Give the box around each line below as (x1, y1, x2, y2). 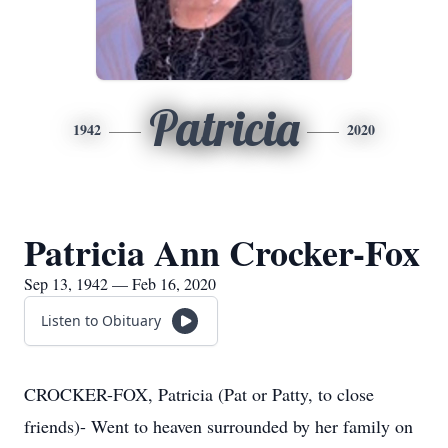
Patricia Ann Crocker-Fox (24, 226, 420, 278)
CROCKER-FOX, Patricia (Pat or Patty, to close (24, 382, 374, 406)
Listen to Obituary (41, 311, 161, 330)
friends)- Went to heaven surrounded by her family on (24, 414, 413, 438)
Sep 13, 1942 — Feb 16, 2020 (24, 273, 216, 294)
